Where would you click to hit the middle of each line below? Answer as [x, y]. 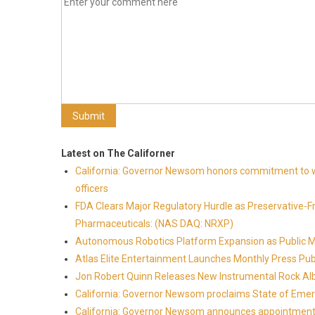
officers [92, 188]
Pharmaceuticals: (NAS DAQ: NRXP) [154, 224]
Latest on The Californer [118, 153]
